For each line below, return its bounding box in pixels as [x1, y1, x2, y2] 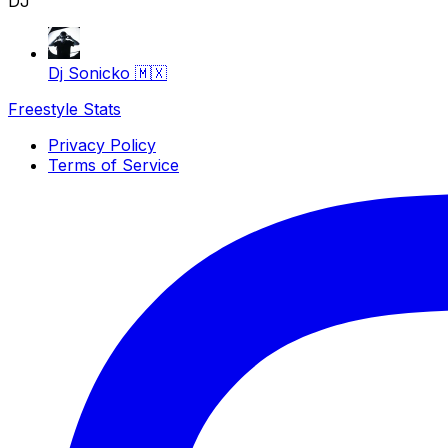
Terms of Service [48, 155, 179, 175]
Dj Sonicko [48, 63, 130, 83]
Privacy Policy [48, 135, 156, 155]
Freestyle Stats [8, 99, 121, 119]
